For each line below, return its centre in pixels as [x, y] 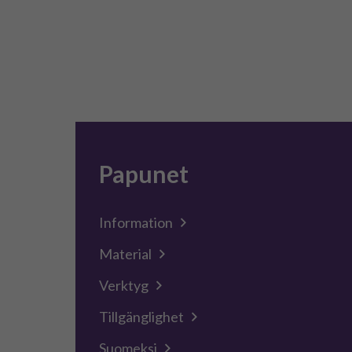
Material [125, 254]
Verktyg [124, 285]
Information [136, 222]
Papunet [144, 174]
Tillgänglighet [141, 317]
